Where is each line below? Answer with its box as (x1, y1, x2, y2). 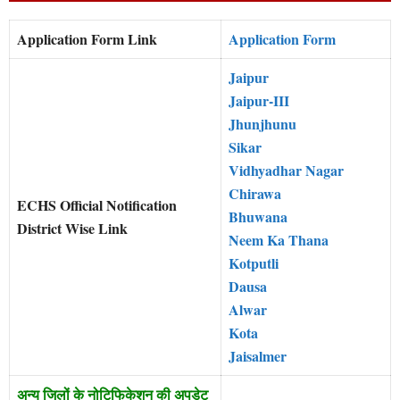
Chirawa (229, 183, 281, 204)
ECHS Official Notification (17, 195, 177, 216)
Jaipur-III (229, 90, 289, 112)
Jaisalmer (229, 346, 287, 367)
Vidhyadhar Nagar (229, 160, 344, 181)
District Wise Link (17, 218, 128, 239)
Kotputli (229, 253, 279, 274)
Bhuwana (229, 206, 287, 228)
